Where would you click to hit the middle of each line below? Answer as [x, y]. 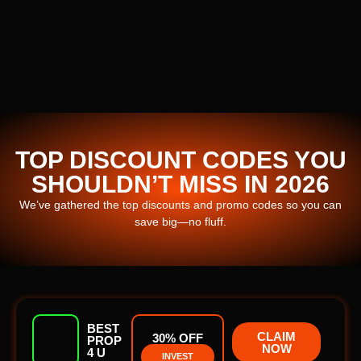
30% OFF [178, 338]
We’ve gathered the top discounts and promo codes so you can [180, 204]
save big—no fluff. [180, 221]
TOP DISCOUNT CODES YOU [180, 160]
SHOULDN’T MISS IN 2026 [180, 184]
